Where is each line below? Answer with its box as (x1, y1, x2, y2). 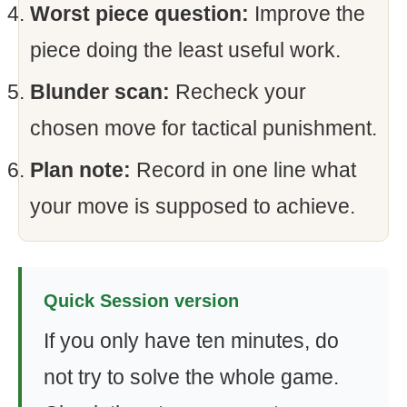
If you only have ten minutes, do (44, 329, 339, 352)
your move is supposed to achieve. (30, 194, 355, 218)
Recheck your (170, 80, 306, 104)
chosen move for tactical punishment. (30, 116, 377, 140)
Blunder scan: (30, 80, 170, 104)
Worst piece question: (30, 2, 249, 25)
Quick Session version (44, 291, 239, 311)
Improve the (249, 2, 365, 25)
